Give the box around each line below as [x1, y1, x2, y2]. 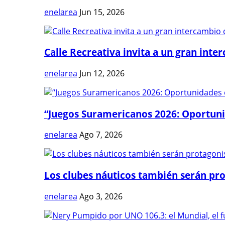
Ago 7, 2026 [79, 129, 123, 141]
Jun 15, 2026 [79, 6, 125, 18]
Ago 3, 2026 [79, 190, 123, 202]
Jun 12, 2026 [79, 68, 125, 79]
